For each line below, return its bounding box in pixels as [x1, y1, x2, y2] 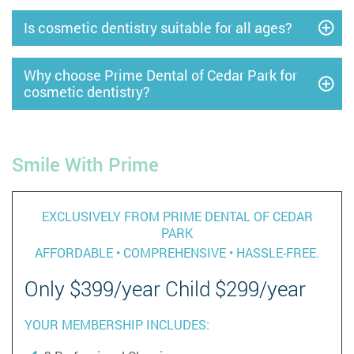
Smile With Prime [12, 151, 159, 177]
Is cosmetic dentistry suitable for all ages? [24, 17, 292, 37]
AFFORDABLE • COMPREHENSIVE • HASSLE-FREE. [35, 243, 319, 261]
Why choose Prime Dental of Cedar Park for [24, 65, 297, 85]
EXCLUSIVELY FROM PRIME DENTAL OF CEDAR [41, 207, 313, 224]
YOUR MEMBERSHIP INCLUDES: [24, 315, 209, 333]
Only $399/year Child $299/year [24, 274, 306, 302]
